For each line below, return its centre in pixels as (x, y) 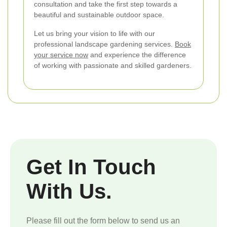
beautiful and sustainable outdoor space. (99, 14)
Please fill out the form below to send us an (103, 220)
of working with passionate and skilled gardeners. (113, 65)
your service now (61, 54)
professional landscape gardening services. (104, 44)
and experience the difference (137, 54)
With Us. (69, 191)
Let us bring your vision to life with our (94, 33)
